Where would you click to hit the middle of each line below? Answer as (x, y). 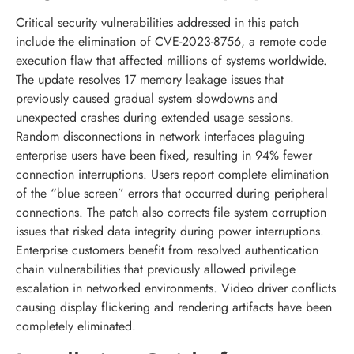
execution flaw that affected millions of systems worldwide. (171, 61)
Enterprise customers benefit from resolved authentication (167, 250)
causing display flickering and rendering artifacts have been (174, 307)
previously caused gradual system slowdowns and (147, 99)
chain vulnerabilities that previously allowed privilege (156, 269)
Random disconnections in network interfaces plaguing (160, 137)
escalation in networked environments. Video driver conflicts (176, 288)
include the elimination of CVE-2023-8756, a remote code (171, 42)
